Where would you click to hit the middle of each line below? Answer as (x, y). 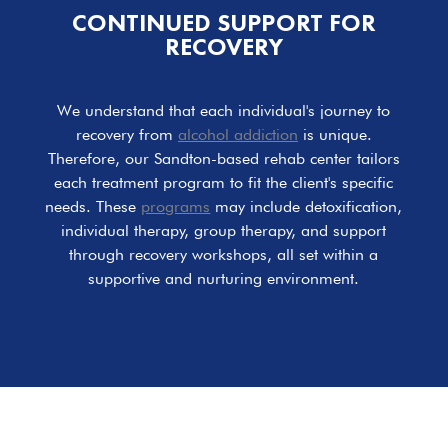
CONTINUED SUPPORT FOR (223, 23)
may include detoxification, (306, 207)
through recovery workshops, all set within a (224, 255)
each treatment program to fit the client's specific (224, 183)
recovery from (126, 135)
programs (176, 207)
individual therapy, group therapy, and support (224, 231)
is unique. (334, 135)
